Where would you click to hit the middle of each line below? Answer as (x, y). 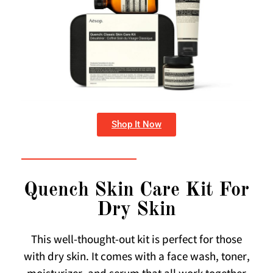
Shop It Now (136, 124)
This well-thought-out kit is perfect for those (136, 240)
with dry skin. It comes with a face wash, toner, (136, 257)
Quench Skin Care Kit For (136, 190)
